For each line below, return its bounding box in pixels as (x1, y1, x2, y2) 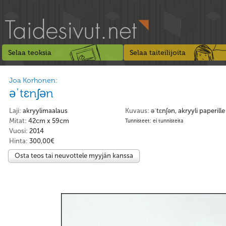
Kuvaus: (125, 107, 149, 115)
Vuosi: (9, 127, 28, 135)
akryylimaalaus (23, 107, 68, 115)
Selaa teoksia (8, 48, 51, 57)
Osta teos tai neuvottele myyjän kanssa (15, 152, 133, 159)
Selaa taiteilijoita (130, 48, 186, 57)
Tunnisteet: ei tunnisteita (125, 118, 183, 124)
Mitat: (9, 117, 27, 125)
